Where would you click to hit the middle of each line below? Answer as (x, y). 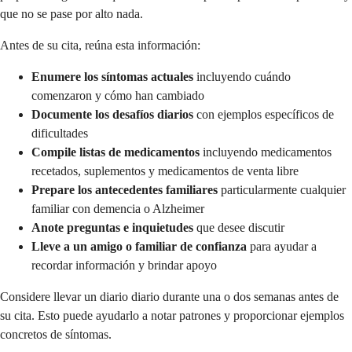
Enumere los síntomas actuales (112, 77)
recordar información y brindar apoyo (124, 266)
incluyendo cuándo (242, 77)
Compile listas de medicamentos (115, 152)
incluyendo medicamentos (266, 152)
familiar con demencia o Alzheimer (118, 209)
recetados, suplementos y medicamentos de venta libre (165, 171)
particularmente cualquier (282, 190)
